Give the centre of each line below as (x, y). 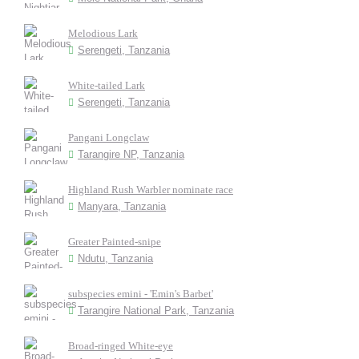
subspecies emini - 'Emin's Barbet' (141, 294)
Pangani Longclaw (109, 137)
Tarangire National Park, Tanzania (156, 311)
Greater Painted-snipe (115, 242)
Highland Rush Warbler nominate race (151, 190)
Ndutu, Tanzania (115, 258)
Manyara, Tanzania (122, 206)
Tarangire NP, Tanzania (131, 154)
